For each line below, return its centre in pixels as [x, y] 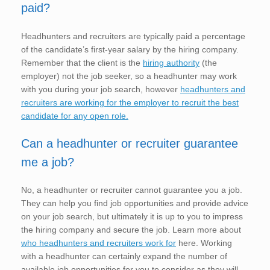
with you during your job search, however [101, 89]
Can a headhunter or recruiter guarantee [130, 143]
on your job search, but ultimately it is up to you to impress [132, 217]
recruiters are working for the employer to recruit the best [130, 102]
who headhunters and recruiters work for [99, 243]
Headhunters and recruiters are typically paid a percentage [133, 36]
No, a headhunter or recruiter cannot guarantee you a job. [132, 190]
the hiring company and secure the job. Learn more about [131, 230]
